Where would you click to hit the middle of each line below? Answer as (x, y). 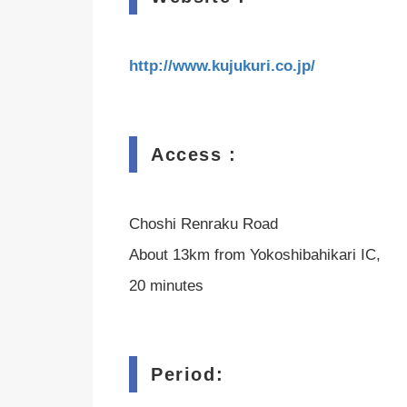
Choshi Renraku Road (203, 224)
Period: (188, 374)
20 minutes (166, 286)
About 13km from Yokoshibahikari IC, (255, 255)
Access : (194, 154)
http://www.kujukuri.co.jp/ (222, 66)
